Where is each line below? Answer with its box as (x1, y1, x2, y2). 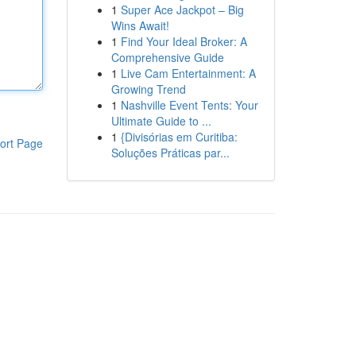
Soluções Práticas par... (110, 145, 230, 161)
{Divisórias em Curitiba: (120, 129, 238, 145)
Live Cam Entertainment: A (120, 65, 256, 81)
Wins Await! (110, 17, 169, 33)
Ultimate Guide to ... (110, 113, 211, 129)
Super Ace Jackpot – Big (120, 2, 244, 17)
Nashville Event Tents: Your (120, 97, 258, 113)
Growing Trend (110, 81, 186, 97)
